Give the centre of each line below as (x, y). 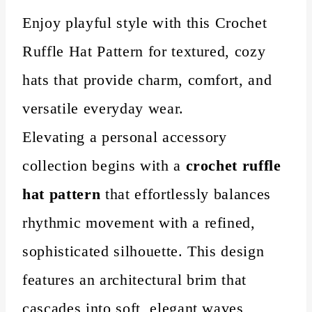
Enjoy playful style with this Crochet (145, 22)
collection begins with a (104, 165)
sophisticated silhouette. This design (143, 251)
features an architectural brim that (135, 279)
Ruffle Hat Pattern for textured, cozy (144, 51)
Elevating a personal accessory (125, 136)
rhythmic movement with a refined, (139, 222)
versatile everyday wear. (103, 108)
